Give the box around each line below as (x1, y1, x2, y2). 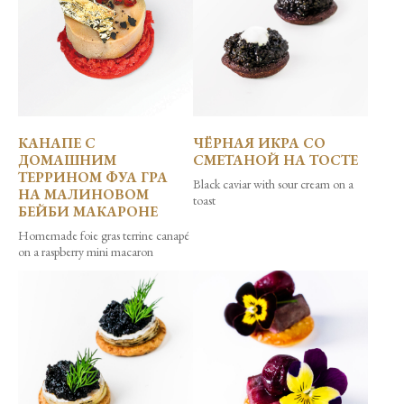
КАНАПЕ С (18, 133, 96, 153)
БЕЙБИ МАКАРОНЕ (18, 202, 158, 222)
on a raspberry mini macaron (18, 243, 153, 261)
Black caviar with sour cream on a (193, 176, 353, 193)
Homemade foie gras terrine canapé (18, 227, 189, 244)
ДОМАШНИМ (18, 151, 116, 170)
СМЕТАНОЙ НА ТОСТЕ (193, 151, 358, 170)
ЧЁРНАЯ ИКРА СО (193, 133, 326, 153)
